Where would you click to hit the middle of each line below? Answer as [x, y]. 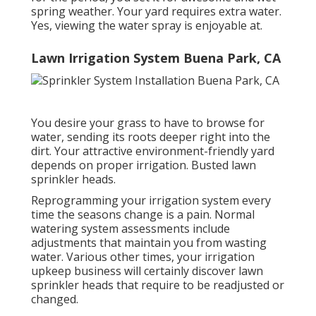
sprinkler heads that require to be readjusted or [158, 285]
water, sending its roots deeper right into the [151, 136]
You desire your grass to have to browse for [148, 122]
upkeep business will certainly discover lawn [147, 271]
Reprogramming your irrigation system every [151, 200]
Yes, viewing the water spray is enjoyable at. [147, 26]
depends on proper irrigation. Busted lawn [144, 165]
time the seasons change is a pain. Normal [143, 214]
